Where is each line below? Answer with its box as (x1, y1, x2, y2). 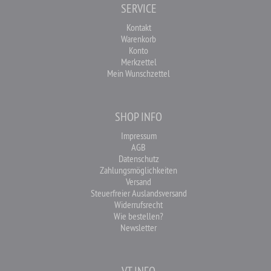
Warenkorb (121, 33, 156, 45)
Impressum (120, 129, 157, 142)
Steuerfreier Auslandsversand (90, 187, 187, 199)
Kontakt (126, 21, 151, 33)
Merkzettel (120, 56, 157, 68)
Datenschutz (118, 152, 159, 165)
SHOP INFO (115, 109, 162, 124)
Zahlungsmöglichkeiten (100, 164, 177, 176)
